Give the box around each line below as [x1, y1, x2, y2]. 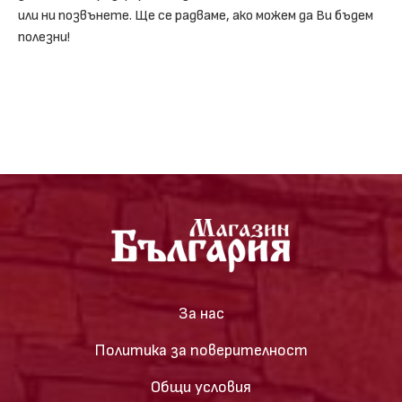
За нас [178, 304, 224, 323]
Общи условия [151, 378, 251, 397]
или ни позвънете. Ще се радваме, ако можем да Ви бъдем [18, 7, 373, 24]
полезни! [18, 29, 70, 46]
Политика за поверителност [94, 341, 308, 360]
